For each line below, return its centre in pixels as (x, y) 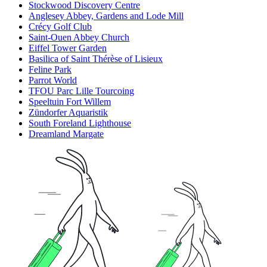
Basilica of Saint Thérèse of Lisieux (96, 59)
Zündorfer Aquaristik (68, 113)
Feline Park (50, 70)
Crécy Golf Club (60, 27)
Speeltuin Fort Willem (70, 102)
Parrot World (53, 80)
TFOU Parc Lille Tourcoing (81, 91)
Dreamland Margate (66, 134)
